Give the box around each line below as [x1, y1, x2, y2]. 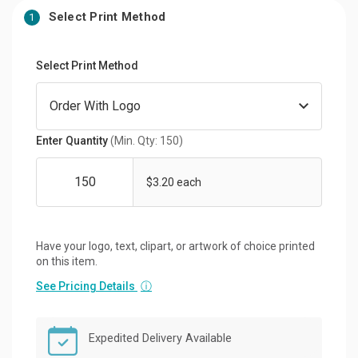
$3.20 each [146, 175, 201, 189]
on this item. [36, 254, 97, 268]
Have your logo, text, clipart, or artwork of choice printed [36, 239, 315, 253]
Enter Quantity [36, 133, 110, 147]
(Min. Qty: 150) [110, 133, 183, 147]
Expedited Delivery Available [89, 331, 232, 345]
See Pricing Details [36, 279, 137, 292]
